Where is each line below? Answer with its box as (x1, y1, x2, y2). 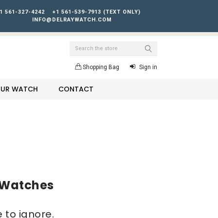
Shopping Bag (83, 63, 120, 71)
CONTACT (58, 84, 93, 94)
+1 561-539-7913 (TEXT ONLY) (52, 9, 141, 15)
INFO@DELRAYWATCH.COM (32, 17, 112, 23)
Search (70, 42, 89, 49)
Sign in (139, 63, 158, 71)
